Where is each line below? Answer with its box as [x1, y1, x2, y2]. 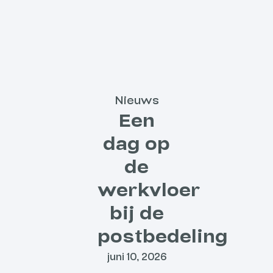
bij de [109, 200, 164, 227]
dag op [103, 130, 170, 158]
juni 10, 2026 [107, 249, 166, 264]
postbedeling [97, 223, 228, 250]
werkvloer [97, 177, 200, 204]
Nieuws [114, 92, 159, 109]
